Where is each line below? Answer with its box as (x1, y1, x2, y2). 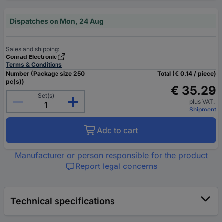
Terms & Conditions (6, 61, 62, 69)
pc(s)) (6, 78, 24, 86)
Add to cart (97, 125, 138, 136)
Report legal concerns (75, 161, 157, 171)
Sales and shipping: (6, 45, 59, 53)
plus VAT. (189, 98, 216, 106)
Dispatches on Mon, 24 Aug (10, 17, 104, 26)
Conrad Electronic (6, 53, 57, 61)
